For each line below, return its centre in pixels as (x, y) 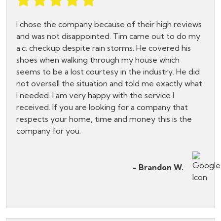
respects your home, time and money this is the (104, 119)
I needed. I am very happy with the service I (95, 95)
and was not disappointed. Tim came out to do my (108, 36)
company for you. (49, 131)
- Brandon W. (158, 167)
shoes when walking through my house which (98, 60)
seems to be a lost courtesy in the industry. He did (108, 72)
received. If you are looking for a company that (102, 107)
